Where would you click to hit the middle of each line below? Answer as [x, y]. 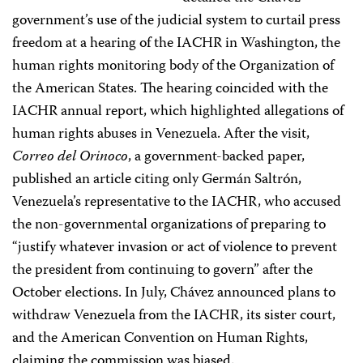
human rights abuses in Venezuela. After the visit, [161, 134]
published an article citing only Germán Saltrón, [157, 179]
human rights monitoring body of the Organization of [173, 66]
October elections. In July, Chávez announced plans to [174, 293]
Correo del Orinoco [70, 157]
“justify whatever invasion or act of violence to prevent [175, 248]
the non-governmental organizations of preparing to [169, 225]
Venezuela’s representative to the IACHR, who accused [177, 202]
